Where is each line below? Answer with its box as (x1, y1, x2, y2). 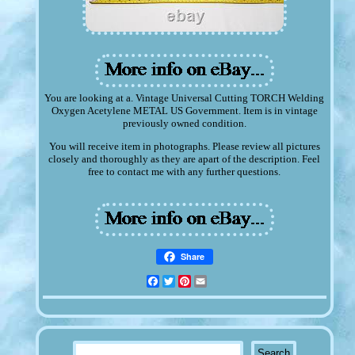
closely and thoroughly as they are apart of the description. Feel (48, 153, 321, 166)
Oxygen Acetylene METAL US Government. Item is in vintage (51, 105, 318, 117)
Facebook (158, 275, 203, 288)
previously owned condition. (122, 117, 246, 130)
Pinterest (190, 275, 231, 288)
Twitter (174, 275, 208, 288)
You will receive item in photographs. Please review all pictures (48, 140, 320, 153)
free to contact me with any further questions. (88, 166, 281, 178)
